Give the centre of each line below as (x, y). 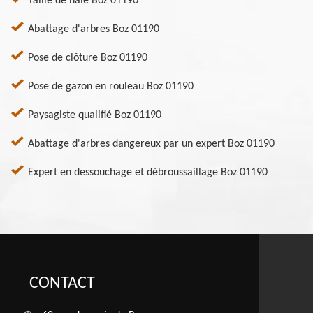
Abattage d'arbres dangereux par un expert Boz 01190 (151, 144)
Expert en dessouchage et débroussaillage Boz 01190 (148, 173)
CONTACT (62, 284)
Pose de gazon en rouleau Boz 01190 (111, 87)
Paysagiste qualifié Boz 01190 (95, 116)
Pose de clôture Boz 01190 (88, 58)
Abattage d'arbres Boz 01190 (94, 30)
